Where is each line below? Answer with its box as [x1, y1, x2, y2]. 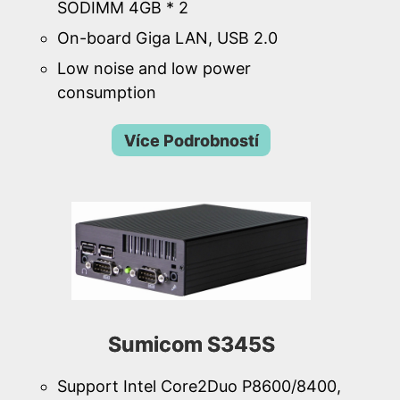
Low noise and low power [57, 59, 251, 79]
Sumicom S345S [107, 331, 275, 358]
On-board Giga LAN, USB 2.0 [57, 29, 278, 48]
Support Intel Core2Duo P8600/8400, [57, 376, 341, 396]
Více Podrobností [123, 130, 259, 150]
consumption [57, 83, 156, 103]
